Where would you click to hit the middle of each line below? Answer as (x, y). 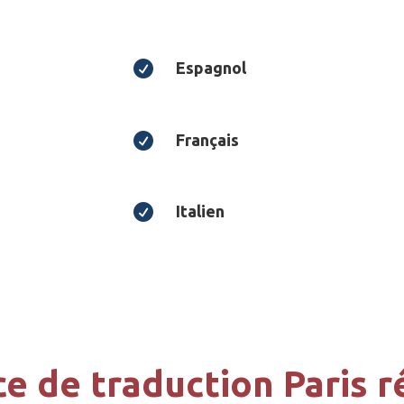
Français (207, 139)
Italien (200, 211)
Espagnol (211, 68)
